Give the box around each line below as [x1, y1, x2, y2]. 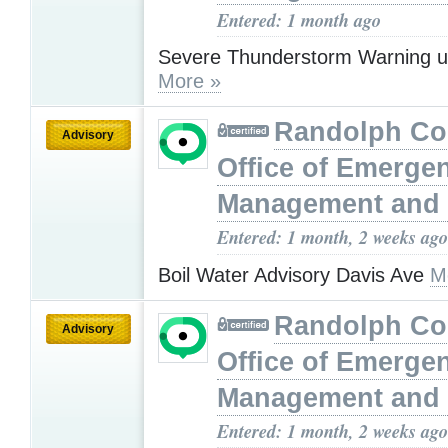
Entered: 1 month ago [217, 6, 381, 33]
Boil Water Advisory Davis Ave [158, 263, 430, 286]
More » [158, 70, 221, 93]
